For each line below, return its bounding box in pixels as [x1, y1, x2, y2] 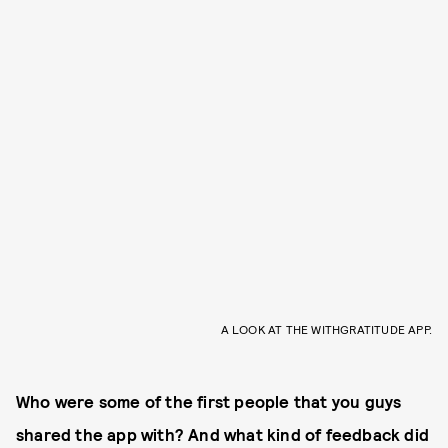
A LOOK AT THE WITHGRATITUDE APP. [220, 321, 432, 336]
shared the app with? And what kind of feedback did [16, 423, 430, 444]
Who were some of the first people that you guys [16, 390, 402, 411]
